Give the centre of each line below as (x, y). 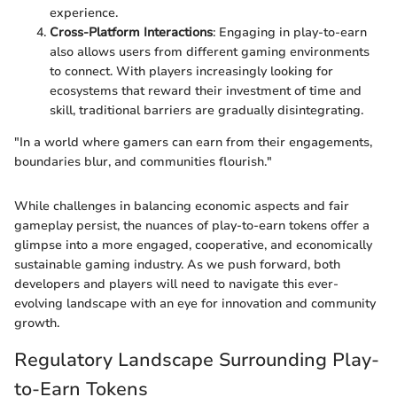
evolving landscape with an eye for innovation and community (195, 303)
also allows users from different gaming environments (210, 51)
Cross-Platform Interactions (131, 32)
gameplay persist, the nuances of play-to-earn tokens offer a (192, 225)
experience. (84, 12)
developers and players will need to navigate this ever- (176, 284)
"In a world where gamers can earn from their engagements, (193, 142)
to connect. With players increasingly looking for (191, 71)
